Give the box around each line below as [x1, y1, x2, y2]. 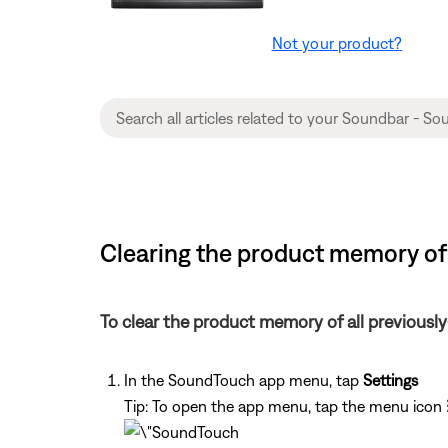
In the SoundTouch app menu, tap [124, 370, 363, 389]
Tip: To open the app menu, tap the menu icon [124, 396, 446, 415]
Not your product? [271, 33, 403, 52]
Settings [363, 370, 418, 389]
